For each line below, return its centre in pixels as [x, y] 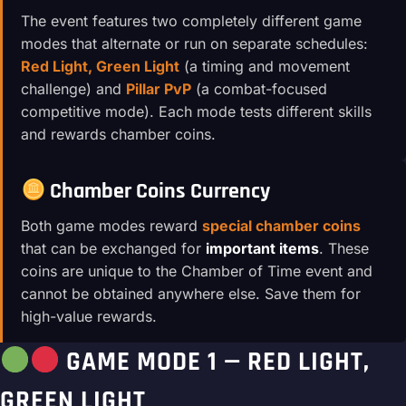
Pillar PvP [159, 89]
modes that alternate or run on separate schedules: [194, 44]
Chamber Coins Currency [158, 192]
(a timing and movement [265, 67]
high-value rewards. [89, 317]
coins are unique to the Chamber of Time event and [197, 271]
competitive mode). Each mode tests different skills [196, 112]
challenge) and [73, 89]
